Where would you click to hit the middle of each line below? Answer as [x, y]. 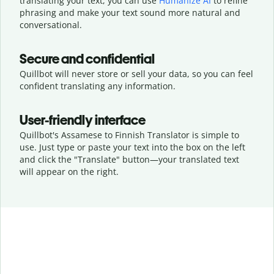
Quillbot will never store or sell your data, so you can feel [136, 73]
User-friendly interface [83, 120]
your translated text [199, 159]
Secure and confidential [87, 59]
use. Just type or [54, 147]
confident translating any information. [98, 86]
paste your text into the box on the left [167, 147]
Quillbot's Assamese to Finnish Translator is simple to [129, 135]
